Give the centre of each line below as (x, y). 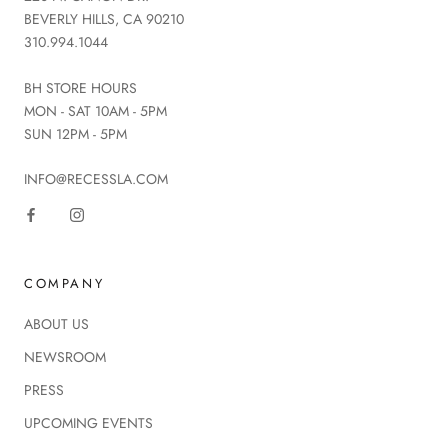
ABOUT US (56, 324)
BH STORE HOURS (80, 87)
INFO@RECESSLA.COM (96, 179)
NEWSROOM (65, 357)
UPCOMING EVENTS (88, 423)
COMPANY (64, 284)
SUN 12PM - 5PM (75, 133)
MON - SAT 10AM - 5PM (95, 110)
